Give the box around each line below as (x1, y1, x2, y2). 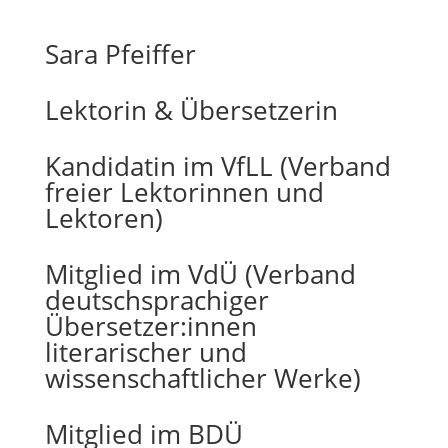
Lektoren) (44, 200, 163, 236)
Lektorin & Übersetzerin (44, 92, 338, 128)
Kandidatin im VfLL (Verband (44, 148, 391, 184)
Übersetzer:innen (44, 308, 257, 344)
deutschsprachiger (44, 282, 269, 318)
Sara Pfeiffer (44, 36, 196, 72)
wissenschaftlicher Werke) (44, 360, 361, 396)
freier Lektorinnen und (44, 174, 324, 210)
